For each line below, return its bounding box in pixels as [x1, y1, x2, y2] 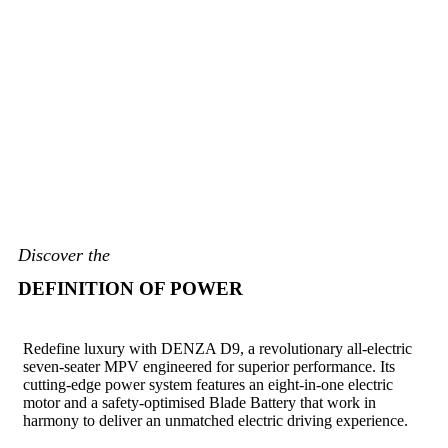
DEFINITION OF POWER [18, 278, 243, 300]
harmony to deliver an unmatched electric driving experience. [23, 412, 408, 430]
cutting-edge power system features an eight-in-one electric [23, 376, 393, 394]
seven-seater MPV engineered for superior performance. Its [23, 358, 395, 376]
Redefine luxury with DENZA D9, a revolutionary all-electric [23, 340, 412, 358]
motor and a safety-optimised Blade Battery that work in [23, 394, 376, 412]
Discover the [18, 245, 110, 266]
